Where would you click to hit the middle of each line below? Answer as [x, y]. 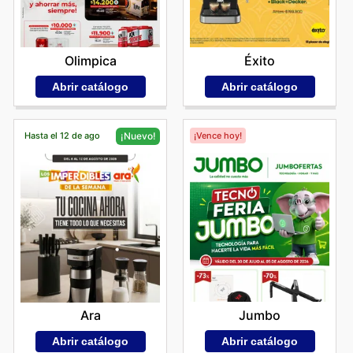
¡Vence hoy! [217, 135]
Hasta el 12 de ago [62, 135]
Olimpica [90, 61]
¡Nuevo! [138, 136]
